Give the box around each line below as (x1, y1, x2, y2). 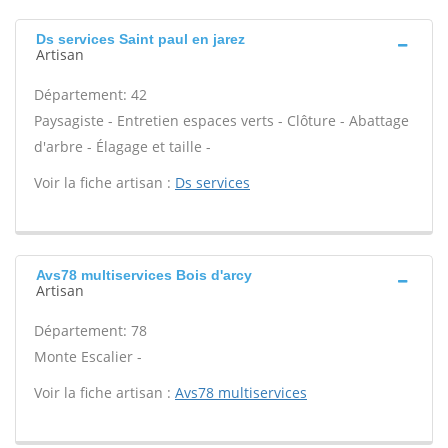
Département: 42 (34, 85, 147, 104)
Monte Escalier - (34, 347, 142, 366)
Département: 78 (34, 321, 147, 340)
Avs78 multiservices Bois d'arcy (36, 267, 252, 283)
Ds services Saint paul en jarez (36, 31, 245, 47)
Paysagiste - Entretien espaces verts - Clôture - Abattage (34, 111, 409, 130)
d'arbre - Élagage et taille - (34, 137, 211, 156)
